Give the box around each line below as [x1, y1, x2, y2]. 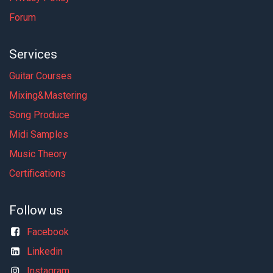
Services [9, 46, 57, 62]
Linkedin [26, 245, 63, 257]
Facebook [26, 225, 69, 238]
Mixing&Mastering [9, 89, 87, 101]
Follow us [9, 202, 63, 218]
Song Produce [9, 108, 69, 121]
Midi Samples [9, 128, 68, 140]
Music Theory [9, 147, 67, 160]
